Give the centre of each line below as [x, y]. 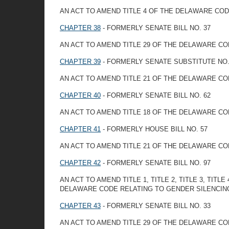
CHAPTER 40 [80, 95]
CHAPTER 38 [80, 28]
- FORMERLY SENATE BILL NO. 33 [156, 206]
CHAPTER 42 [80, 163]
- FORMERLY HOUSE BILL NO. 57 [154, 129]
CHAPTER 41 [80, 129]
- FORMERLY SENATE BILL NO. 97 [156, 163]
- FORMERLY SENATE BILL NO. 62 [156, 95]
